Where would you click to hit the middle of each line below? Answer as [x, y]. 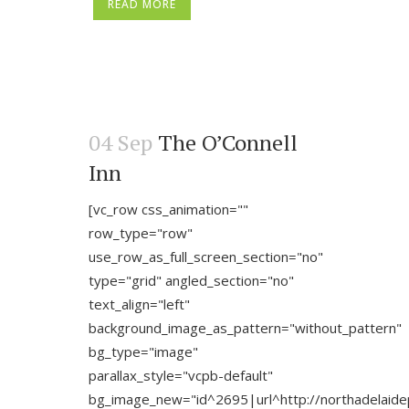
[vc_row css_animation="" [168, 209]
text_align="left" [139, 304]
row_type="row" [141, 233]
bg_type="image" [143, 351]
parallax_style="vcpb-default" [181, 375]
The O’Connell [228, 142]
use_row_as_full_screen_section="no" [206, 257]
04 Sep [121, 142]
